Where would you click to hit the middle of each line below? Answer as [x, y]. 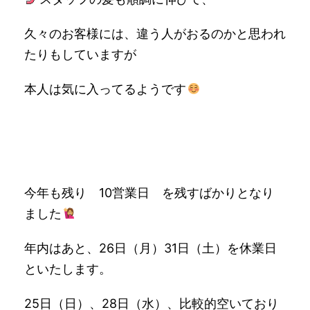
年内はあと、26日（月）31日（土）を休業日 [151, 248]
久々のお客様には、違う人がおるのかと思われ [155, 34]
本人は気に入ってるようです [105, 89]
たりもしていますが [80, 54]
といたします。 [68, 269]
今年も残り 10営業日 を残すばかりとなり [149, 193]
